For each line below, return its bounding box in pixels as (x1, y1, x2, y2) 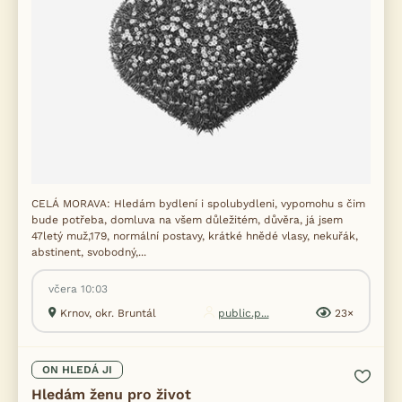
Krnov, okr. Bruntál (60, 307, 156, 319)
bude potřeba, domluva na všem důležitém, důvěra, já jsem (31, 214, 343, 226)
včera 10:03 (48, 283, 108, 295)
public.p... (217, 307, 269, 319)
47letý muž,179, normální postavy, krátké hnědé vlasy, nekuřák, (31, 230, 358, 242)
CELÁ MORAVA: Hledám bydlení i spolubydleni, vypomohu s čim (31, 197, 365, 210)
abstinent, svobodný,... (31, 246, 146, 258)
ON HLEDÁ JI (42, 363, 112, 376)
